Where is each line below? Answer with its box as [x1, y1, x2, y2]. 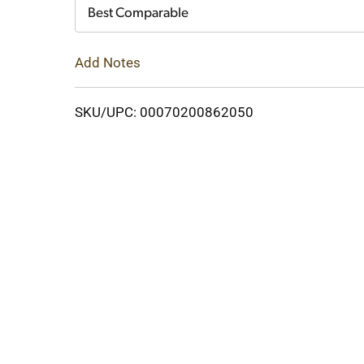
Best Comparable [88, 6, 188, 20]
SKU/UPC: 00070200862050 [75, 103, 253, 120]
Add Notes [75, 54, 141, 71]
